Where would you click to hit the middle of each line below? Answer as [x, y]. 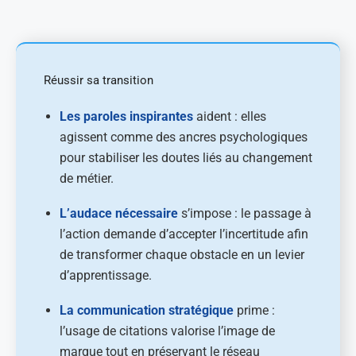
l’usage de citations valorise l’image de [167, 331]
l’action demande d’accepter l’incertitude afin [184, 234]
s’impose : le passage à [245, 214]
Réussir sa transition [99, 80]
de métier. [87, 179]
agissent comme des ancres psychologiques [184, 137]
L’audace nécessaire [119, 214]
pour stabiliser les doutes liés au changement [186, 158]
